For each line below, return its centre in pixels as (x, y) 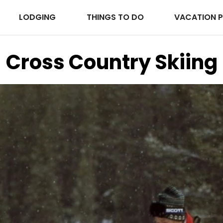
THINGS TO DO (116, 17)
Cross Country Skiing (111, 62)
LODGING (39, 17)
